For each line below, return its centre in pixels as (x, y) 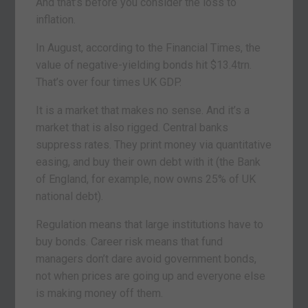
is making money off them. (100, 294)
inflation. (56, 20)
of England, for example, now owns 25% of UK (146, 179)
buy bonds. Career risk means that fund (130, 242)
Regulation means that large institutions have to (150, 225)
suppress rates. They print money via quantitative (154, 145)
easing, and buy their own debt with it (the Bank (148, 162)
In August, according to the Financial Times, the (148, 48)
